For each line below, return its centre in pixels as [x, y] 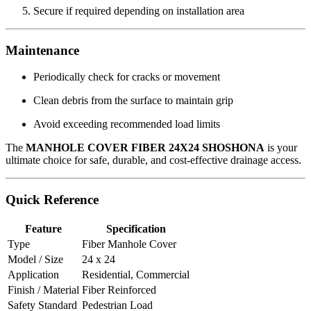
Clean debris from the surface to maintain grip [133, 101]
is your [281, 148]
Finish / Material [43, 289]
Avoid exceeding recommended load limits [127, 124]
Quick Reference [52, 200]
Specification [136, 228]
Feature [43, 228]
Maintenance [42, 50]
